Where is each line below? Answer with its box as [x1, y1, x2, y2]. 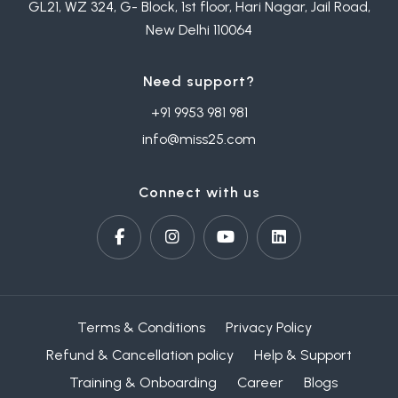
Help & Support [254, 346, 353, 364]
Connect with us [138, 184, 260, 202]
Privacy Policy [226, 319, 313, 337]
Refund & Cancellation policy [45, 346, 234, 364]
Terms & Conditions [77, 319, 206, 337]
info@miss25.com [142, 131, 256, 148]
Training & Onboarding [68, 374, 217, 392]
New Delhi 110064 [146, 21, 252, 39]
